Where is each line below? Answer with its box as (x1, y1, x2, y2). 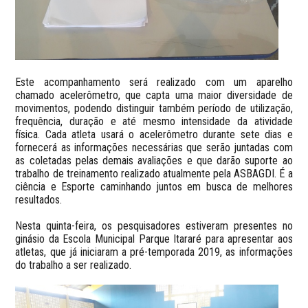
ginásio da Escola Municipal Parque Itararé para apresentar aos (15, 232, 293, 245)
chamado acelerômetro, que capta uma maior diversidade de (15, 88, 293, 102)
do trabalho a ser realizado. (15, 258, 132, 272)
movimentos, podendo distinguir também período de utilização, (15, 101, 293, 115)
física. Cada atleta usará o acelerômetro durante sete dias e (15, 127, 293, 141)
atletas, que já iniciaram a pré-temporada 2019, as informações (15, 245, 293, 258)
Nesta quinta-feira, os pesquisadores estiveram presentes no (15, 219, 293, 232)
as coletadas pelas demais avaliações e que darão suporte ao (15, 153, 293, 167)
